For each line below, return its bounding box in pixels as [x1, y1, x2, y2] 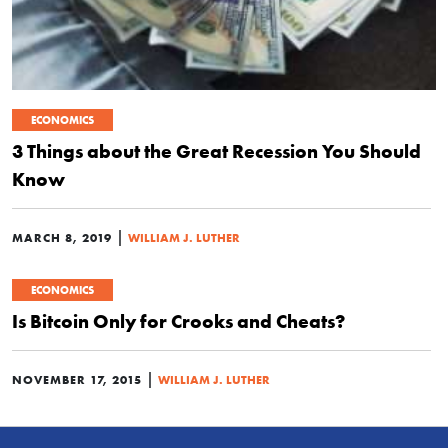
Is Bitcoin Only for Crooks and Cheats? [12, 309, 345, 333]
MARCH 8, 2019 [12, 230, 112, 245]
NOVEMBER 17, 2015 [12, 372, 142, 387]
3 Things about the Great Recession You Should [12, 139, 421, 163]
